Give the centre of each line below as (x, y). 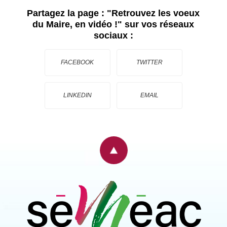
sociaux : (113, 35)
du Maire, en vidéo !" (78, 24)
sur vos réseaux (158, 24)
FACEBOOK (78, 62)
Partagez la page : (67, 13)
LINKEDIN (77, 95)
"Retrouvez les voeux (154, 13)
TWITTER (149, 62)
